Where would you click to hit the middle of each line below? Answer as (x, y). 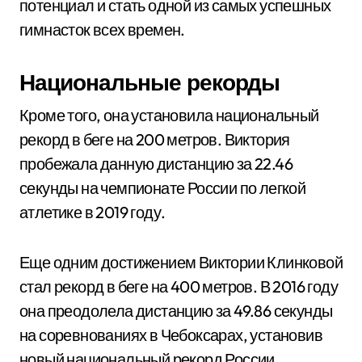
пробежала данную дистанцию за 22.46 (156, 164)
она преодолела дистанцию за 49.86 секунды (176, 311)
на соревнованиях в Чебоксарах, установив (171, 335)
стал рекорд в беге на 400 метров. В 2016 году (179, 286)
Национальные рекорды (149, 82)
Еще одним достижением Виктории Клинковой (181, 262)
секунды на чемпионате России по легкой (163, 188)
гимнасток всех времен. (102, 29)
